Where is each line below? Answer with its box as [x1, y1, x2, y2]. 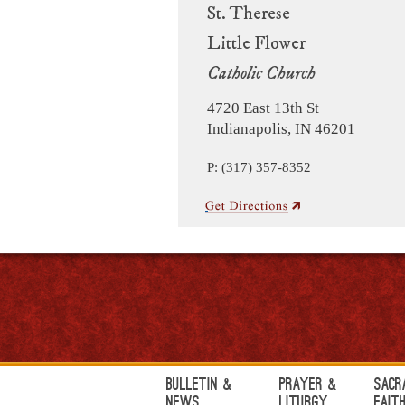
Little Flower [207, 32, 306, 55]
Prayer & [279, 376, 338, 394]
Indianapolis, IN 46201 [207, 119, 355, 137]
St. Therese [207, 2, 290, 25]
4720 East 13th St [207, 99, 319, 117]
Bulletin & [166, 376, 233, 394]
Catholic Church [207, 61, 316, 85]
